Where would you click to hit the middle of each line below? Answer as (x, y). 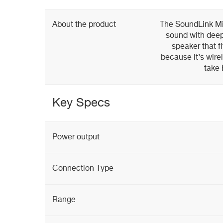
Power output (76, 137)
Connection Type (83, 169)
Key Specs (81, 103)
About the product (84, 25)
